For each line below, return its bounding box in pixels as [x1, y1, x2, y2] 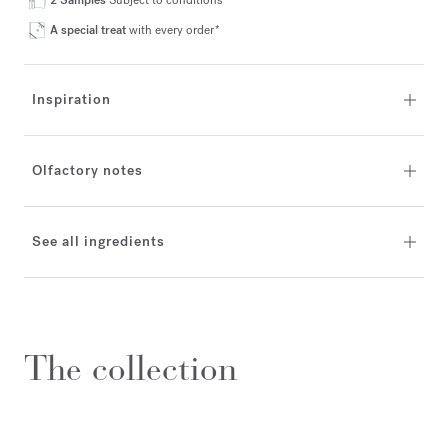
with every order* [129, 22, 220, 38]
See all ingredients [32, 232, 165, 251]
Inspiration [32, 90, 111, 109]
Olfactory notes [32, 161, 143, 180]
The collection [24, 347, 237, 390]
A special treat [50, 22, 129, 38]
